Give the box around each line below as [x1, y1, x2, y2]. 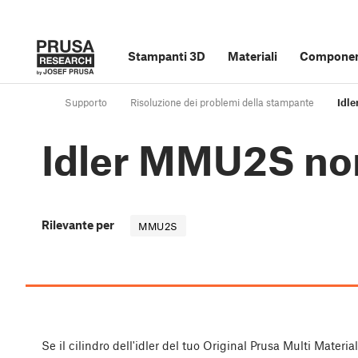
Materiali [228, 49, 277, 63]
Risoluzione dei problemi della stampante [130, 96, 314, 109]
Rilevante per [42, 217, 114, 233]
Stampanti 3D [128, 49, 205, 63]
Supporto [65, 96, 107, 109]
